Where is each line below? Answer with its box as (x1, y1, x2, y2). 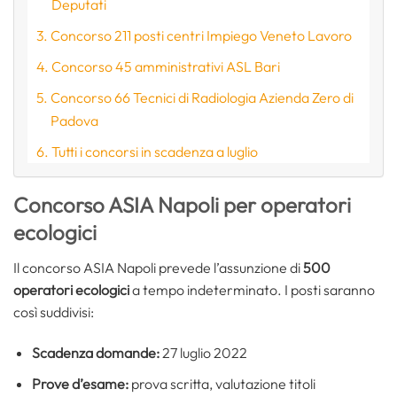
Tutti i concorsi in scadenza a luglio (51, 142, 259, 160)
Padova (51, 111, 99, 129)
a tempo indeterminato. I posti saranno (129, 281, 375, 300)
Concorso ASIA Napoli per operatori (13, 191, 351, 219)
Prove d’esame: (31, 374, 131, 393)
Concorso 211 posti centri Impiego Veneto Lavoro (51, 26, 353, 44)
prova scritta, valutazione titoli (130, 374, 315, 393)
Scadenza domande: (31, 343, 162, 362)
